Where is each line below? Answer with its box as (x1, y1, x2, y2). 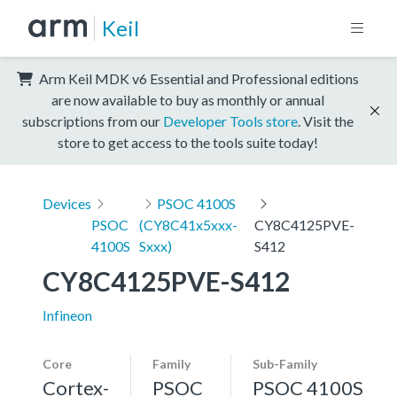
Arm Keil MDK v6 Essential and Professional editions (36, 69, 359, 87)
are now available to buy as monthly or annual (51, 90, 324, 108)
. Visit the (298, 112, 354, 129)
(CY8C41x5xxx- (139, 215, 238, 233)
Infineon (43, 306, 92, 323)
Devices (43, 194, 91, 212)
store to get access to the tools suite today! (58, 133, 318, 151)
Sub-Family (253, 355, 317, 371)
